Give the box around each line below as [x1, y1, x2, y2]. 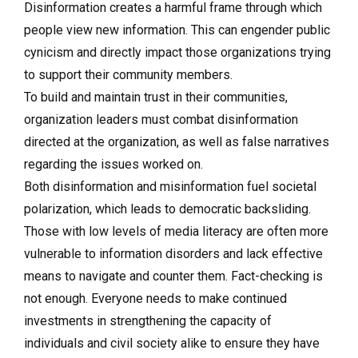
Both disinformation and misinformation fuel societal [24, 178, 316, 194]
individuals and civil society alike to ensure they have [24, 335, 320, 351]
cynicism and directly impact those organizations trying [24, 44, 331, 60]
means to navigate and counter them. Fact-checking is [24, 268, 323, 284]
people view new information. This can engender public [24, 22, 330, 38]
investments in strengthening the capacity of [24, 312, 272, 328]
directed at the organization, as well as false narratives [24, 133, 329, 149]
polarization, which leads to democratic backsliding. [24, 201, 311, 217]
